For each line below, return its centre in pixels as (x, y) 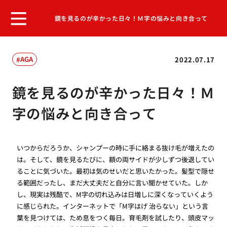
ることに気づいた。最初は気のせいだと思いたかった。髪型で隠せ (116, 171)
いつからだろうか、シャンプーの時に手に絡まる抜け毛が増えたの (116, 148)
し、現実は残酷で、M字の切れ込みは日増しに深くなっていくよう (115, 195)
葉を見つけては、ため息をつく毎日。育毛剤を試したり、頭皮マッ (116, 218)
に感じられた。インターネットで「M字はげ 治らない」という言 (113, 206)
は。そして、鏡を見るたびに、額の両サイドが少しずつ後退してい (116, 160)
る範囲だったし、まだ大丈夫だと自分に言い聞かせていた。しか (112, 183)
